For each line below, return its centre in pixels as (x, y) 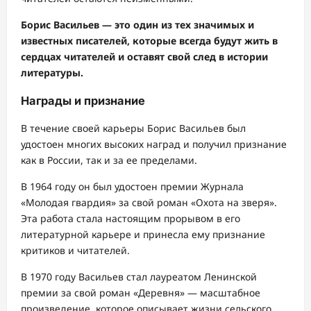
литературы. (52, 73)
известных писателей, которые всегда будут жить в (149, 41)
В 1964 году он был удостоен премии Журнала (132, 186)
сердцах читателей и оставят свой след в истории (144, 57)
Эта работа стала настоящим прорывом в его (131, 218)
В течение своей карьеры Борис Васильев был (133, 128)
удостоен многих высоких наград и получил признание (154, 144)
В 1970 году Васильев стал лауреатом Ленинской (139, 276)
